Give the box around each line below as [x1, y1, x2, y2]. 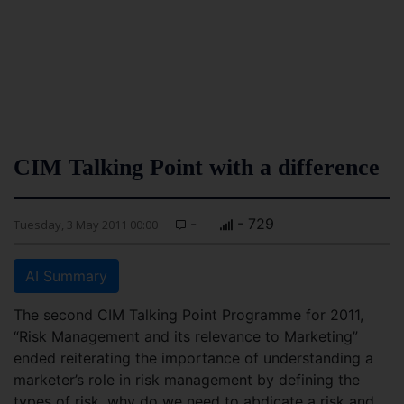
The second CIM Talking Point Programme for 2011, [14, 306, 363, 324]
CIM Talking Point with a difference [14, 154, 380, 180]
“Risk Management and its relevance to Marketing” [14, 327, 358, 345]
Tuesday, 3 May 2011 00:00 [14, 216, 158, 233]
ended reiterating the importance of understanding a [14, 349, 373, 367]
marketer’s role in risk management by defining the [14, 371, 360, 389]
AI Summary [25, 267, 107, 285]
